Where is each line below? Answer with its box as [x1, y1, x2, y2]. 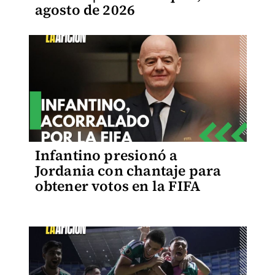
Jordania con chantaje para [34, 161, 222, 180]
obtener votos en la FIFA [34, 176, 201, 196]
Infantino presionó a [34, 145, 178, 165]
